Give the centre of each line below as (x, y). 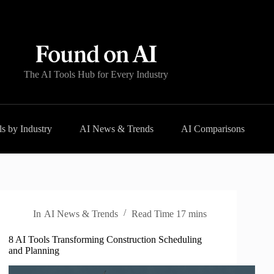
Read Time (152, 214)
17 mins (191, 214)
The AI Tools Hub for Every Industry (96, 75)
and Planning (35, 250)
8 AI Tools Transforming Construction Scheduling (106, 239)
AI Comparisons (213, 129)
